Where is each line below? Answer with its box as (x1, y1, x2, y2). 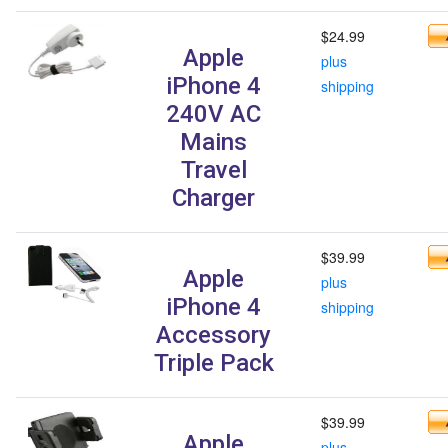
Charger (172, 183, 255, 212)
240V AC (166, 99, 261, 128)
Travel (180, 155, 247, 184)
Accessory (156, 320, 271, 349)
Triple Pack (153, 348, 274, 377)
